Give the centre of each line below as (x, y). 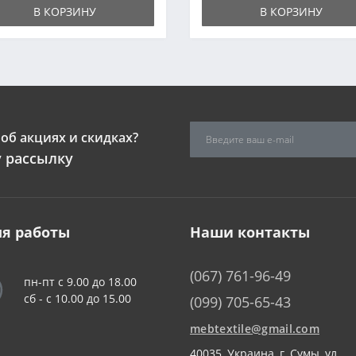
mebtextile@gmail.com (255, 329)
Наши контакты (250, 232)
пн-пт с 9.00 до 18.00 (80, 282)
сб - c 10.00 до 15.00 (77, 298)
